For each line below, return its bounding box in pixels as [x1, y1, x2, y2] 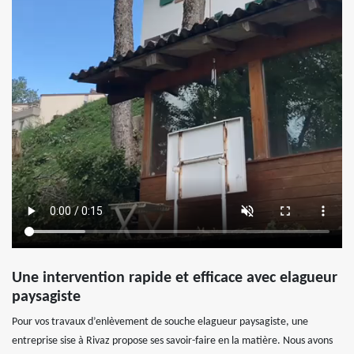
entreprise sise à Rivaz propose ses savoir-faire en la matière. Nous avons [12, 334, 333, 347]
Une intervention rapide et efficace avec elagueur [12, 269, 337, 286]
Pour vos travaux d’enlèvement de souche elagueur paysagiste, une [12, 315, 308, 328]
